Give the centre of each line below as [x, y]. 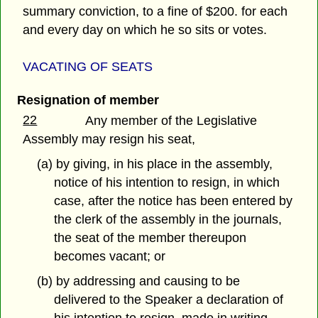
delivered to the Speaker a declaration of [169, 300]
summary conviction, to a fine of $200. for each [155, 11]
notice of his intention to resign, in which [167, 183]
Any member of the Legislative [171, 121]
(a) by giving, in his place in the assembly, [154, 164]
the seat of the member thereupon [150, 238]
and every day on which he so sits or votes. [145, 29]
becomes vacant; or [110, 257]
